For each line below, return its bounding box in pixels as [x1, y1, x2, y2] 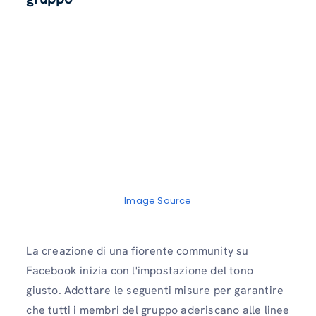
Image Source [124, 193, 192, 207]
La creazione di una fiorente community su [26, 243, 249, 258]
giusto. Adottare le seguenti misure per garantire [26, 282, 284, 298]
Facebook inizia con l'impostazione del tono [26, 262, 253, 278]
